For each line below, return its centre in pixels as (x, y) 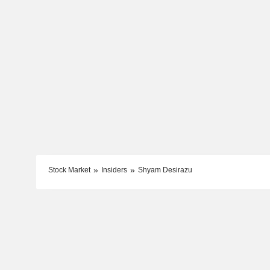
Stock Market (69, 170)
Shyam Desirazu (165, 170)
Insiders (114, 170)
